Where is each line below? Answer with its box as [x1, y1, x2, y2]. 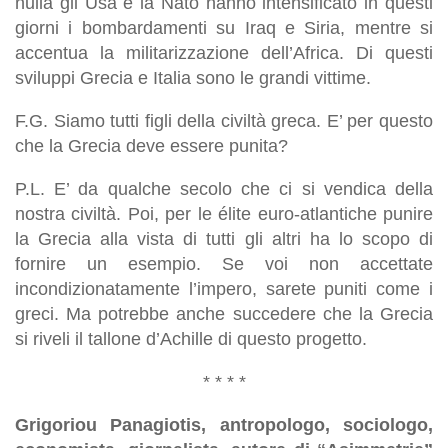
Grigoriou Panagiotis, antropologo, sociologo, [15, 414, 433, 435]
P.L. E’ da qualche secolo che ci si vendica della [15, 178, 433, 199]
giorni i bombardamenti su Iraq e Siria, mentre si [15, 17, 433, 38]
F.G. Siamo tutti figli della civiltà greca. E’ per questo [15, 110, 433, 131]
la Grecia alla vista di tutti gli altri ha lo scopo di [15, 228, 433, 249]
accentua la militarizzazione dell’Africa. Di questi [15, 42, 433, 63]
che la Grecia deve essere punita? [15, 135, 288, 156]
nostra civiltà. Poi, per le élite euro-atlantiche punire [15, 203, 433, 224]
